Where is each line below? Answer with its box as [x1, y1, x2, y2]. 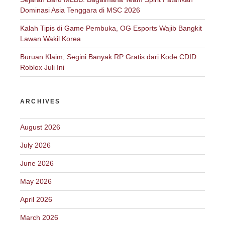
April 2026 [20, 195, 52, 203]
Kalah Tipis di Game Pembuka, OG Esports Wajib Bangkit [20, 24, 202, 32]
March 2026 [20, 213, 58, 221]
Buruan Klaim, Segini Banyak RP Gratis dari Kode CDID [20, 52, 196, 61]
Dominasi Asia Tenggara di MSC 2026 [20, 6, 140, 14]
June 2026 [20, 159, 54, 167]
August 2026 [20, 123, 60, 131]
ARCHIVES [20, 97, 61, 105]
